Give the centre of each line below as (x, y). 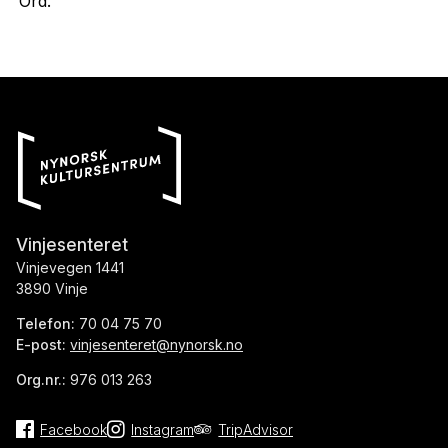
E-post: (41, 344)
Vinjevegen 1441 (70, 267)
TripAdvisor (256, 430)
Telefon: (45, 323)
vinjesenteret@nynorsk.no (156, 344)
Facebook (74, 430)
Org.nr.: (43, 379)
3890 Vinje (52, 288)
